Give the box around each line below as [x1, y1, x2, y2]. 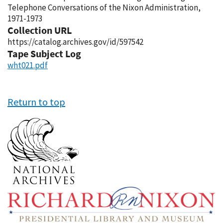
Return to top [7, 96, 65, 108]
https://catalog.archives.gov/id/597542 [7, 36, 143, 47]
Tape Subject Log [7, 47, 81, 60]
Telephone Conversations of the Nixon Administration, [7, 2, 201, 13]
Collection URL [7, 24, 72, 36]
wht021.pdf [7, 60, 48, 71]
